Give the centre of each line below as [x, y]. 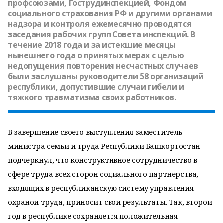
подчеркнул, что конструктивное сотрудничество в [103, 160]
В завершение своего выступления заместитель [95, 132]
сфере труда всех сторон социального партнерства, [103, 174]
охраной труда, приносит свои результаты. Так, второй [110, 202]
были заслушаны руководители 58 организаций [106, 76]
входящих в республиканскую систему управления [101, 188]
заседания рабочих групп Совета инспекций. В [102, 34]
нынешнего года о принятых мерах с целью [96, 55]
